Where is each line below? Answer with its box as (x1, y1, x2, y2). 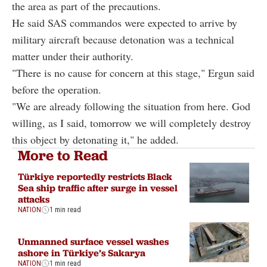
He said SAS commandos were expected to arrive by (12, 15, 237, 30)
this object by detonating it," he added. (12, 132, 179, 147)
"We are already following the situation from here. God (12, 99, 250, 114)
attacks (18, 193, 49, 205)
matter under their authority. (12, 49, 133, 64)
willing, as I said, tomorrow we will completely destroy (12, 116, 251, 131)
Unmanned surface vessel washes (18, 235, 169, 248)
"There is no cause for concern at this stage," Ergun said (12, 66, 254, 80)
